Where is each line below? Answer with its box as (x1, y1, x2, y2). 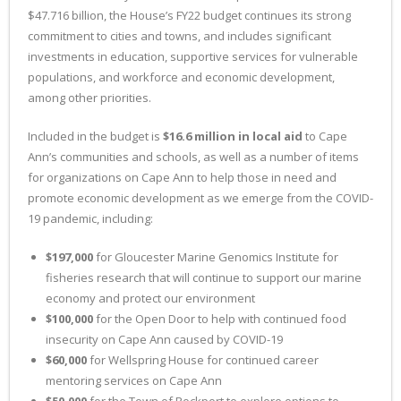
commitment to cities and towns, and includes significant (28, 28, 331, 44)
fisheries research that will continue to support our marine (46, 269, 362, 286)
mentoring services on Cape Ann (46, 372, 222, 388)
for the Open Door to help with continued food (93, 311, 346, 327)
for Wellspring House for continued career (87, 352, 319, 368)
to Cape (303, 128, 347, 144)
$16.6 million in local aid (163, 128, 303, 144)
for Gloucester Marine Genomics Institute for (93, 249, 338, 265)
